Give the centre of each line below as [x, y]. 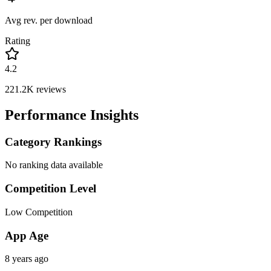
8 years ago [27, 259]
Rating [18, 41]
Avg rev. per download [49, 20]
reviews [50, 89]
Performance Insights [72, 115]
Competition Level [51, 189]
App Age [27, 235]
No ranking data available [54, 165]
